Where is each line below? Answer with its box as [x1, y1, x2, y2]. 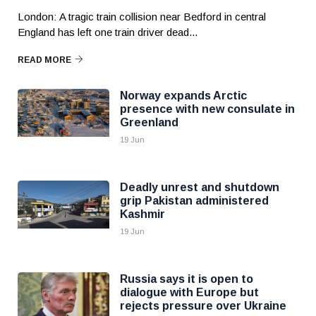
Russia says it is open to [120, 273, 253, 285]
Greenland [120, 116, 178, 128]
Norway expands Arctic [120, 90, 247, 102]
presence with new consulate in [120, 103, 295, 115]
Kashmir [120, 208, 165, 220]
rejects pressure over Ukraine [120, 300, 286, 312]
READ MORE [18, 55, 71, 65]
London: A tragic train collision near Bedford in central [18, 11, 266, 23]
